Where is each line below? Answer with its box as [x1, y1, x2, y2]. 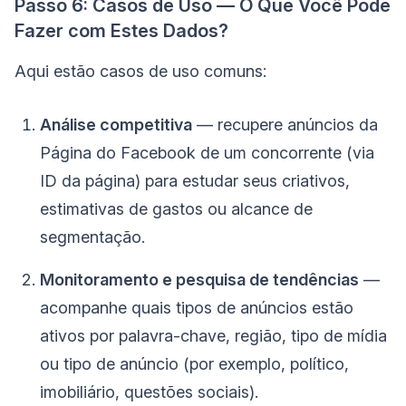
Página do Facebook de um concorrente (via [40, 143, 374, 163]
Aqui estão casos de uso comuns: [14, 62, 266, 82]
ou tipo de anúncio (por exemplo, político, [40, 354, 349, 374]
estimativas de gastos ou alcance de [40, 199, 313, 219]
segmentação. [40, 227, 145, 247]
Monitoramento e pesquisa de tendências [40, 270, 359, 290]
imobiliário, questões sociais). [40, 382, 258, 402]
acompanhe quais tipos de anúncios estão [40, 298, 353, 318]
